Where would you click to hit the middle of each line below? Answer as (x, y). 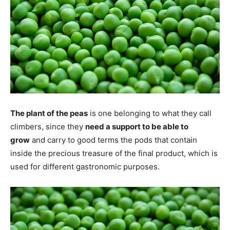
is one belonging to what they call (150, 113)
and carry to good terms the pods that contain (113, 140)
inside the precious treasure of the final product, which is (114, 153)
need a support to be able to (137, 126)
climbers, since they (48, 126)
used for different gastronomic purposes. (85, 166)
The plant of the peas (49, 113)
